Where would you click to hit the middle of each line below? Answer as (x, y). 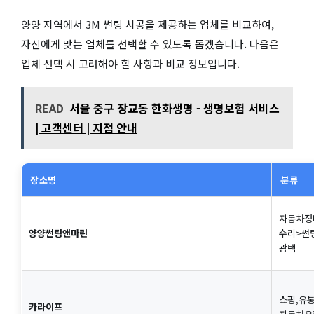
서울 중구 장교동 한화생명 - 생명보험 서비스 (175, 108)
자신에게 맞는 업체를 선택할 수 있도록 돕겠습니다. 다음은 (150, 43)
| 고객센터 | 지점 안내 (86, 128)
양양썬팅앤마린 (58, 233)
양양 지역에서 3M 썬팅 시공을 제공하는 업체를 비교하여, (148, 24)
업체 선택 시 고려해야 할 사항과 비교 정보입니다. (130, 63)
